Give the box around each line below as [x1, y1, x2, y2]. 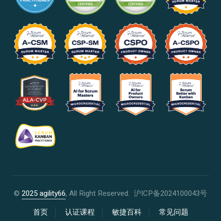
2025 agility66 [22, 187, 66, 199]
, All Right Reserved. [66, 187, 134, 199]
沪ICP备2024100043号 [134, 187, 207, 199]
